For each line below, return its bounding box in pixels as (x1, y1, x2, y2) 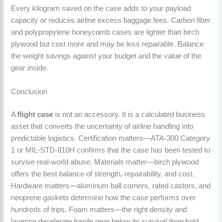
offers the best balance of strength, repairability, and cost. (11, 169, 195, 178)
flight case (17, 110, 54, 118)
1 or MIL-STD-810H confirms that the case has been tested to (11, 146, 211, 154)
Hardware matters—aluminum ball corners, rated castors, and (11, 181, 211, 190)
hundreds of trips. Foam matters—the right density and (11, 205, 187, 214)
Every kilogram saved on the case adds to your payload (11, 4, 191, 13)
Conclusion (11, 87, 48, 96)
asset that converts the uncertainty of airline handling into (11, 122, 194, 130)
